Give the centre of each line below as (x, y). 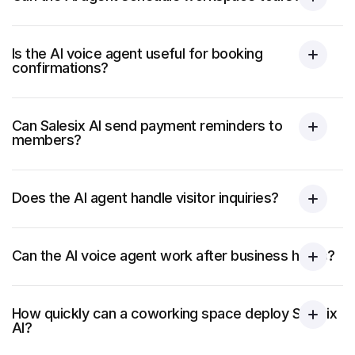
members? (47, 140)
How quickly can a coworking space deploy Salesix (175, 313)
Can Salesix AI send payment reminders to (147, 126)
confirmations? (60, 68)
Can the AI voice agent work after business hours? (174, 256)
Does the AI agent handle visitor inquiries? (145, 198)
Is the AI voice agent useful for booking (137, 53)
